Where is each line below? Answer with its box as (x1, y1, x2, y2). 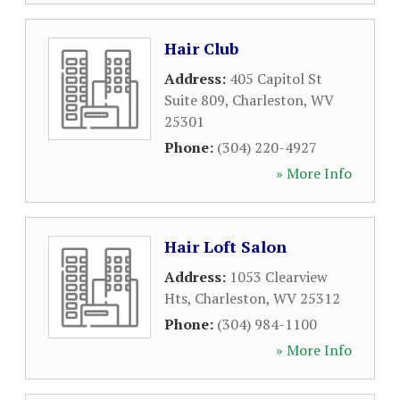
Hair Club (164, 37, 238, 59)
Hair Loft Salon (164, 236, 287, 257)
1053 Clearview (229, 267, 328, 287)
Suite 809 (164, 90, 225, 110)
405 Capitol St (229, 69, 322, 88)
